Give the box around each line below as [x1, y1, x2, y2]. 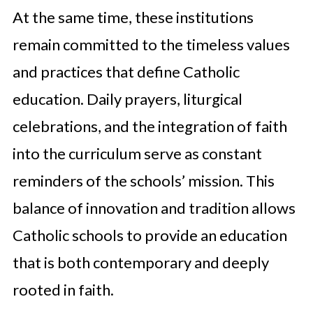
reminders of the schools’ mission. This [12, 171, 275, 190]
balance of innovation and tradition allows [12, 198, 296, 217]
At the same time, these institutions [12, 8, 254, 27]
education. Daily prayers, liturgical [12, 89, 242, 108]
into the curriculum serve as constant [12, 144, 262, 163]
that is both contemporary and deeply [12, 253, 269, 272]
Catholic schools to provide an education [12, 226, 287, 245]
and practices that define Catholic [12, 62, 240, 81]
